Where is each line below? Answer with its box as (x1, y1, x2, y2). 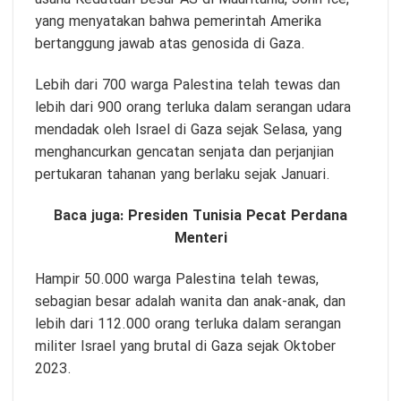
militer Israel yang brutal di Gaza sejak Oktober (35, 335, 336, 358)
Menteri (174, 226, 227, 250)
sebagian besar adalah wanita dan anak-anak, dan (35, 290, 346, 313)
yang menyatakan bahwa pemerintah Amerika (35, 11, 321, 34)
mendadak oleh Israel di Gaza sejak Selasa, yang (35, 118, 342, 141)
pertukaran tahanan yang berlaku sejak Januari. (35, 163, 330, 186)
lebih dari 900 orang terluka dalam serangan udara (35, 96, 351, 119)
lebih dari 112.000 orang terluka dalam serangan (35, 312, 341, 336)
